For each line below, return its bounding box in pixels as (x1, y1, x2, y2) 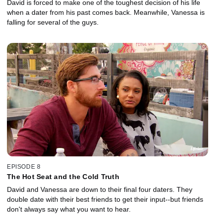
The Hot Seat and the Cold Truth (7, 173, 119, 181)
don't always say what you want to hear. (7, 205, 131, 214)
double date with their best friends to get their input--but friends (7, 195, 203, 204)
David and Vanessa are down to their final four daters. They (7, 185, 192, 194)
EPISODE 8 (7, 163, 41, 171)
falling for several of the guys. (7, 18, 99, 26)
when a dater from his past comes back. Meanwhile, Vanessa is (7, 8, 205, 16)
